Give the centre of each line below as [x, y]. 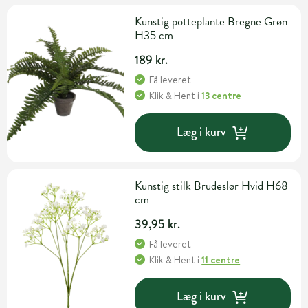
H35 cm [154, 35]
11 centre [221, 260]
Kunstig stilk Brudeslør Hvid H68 [212, 186]
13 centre [222, 95]
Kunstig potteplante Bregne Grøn [211, 21]
